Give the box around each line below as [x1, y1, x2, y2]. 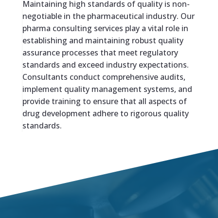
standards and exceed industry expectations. [22, 59, 189, 71]
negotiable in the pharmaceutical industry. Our [22, 11, 195, 22]
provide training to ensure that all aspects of [22, 96, 187, 107]
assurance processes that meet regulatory [22, 47, 178, 58]
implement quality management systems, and [22, 84, 192, 95]
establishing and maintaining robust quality [22, 35, 183, 46]
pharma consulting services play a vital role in [22, 23, 188, 34]
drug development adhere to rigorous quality [22, 108, 189, 119]
